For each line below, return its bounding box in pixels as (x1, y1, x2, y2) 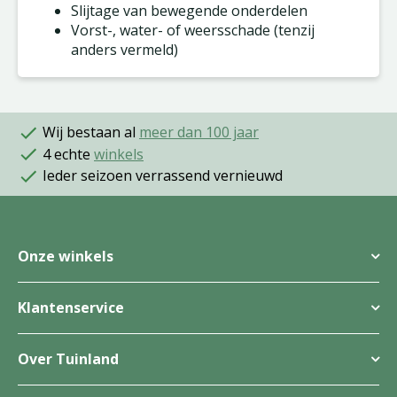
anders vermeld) (71, 40, 178, 59)
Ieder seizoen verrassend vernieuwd (39, 166, 283, 186)
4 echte (39, 144, 94, 164)
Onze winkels (18, 246, 113, 267)
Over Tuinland (18, 349, 119, 370)
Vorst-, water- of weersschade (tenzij (71, 20, 315, 40)
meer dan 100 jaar (139, 122, 259, 142)
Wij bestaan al (39, 122, 139, 142)
